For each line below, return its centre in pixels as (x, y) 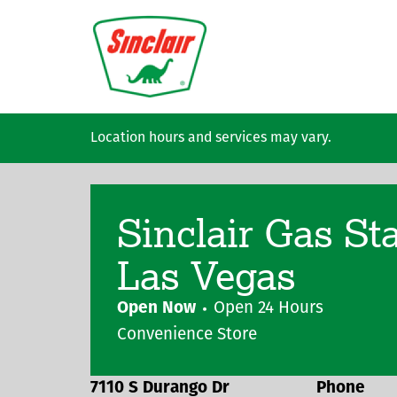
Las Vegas (206, 274)
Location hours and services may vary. (211, 138)
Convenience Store (187, 335)
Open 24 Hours (269, 309)
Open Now (156, 309)
